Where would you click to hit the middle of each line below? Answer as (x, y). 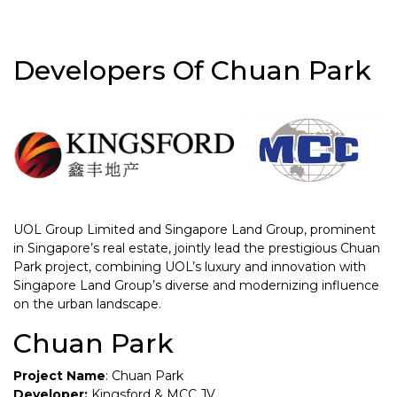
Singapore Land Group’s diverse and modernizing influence (196, 285)
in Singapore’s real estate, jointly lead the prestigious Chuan (197, 248)
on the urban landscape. (87, 304)
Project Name (59, 375)
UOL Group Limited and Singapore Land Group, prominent (195, 229)
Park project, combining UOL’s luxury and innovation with (190, 266)
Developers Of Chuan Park (192, 70)
